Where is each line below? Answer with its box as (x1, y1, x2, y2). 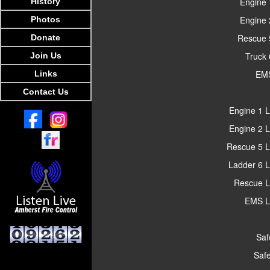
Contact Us (23, 87, 69, 96)
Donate (31, 33, 61, 42)
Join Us (30, 51, 61, 60)
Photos (31, 14, 61, 24)
